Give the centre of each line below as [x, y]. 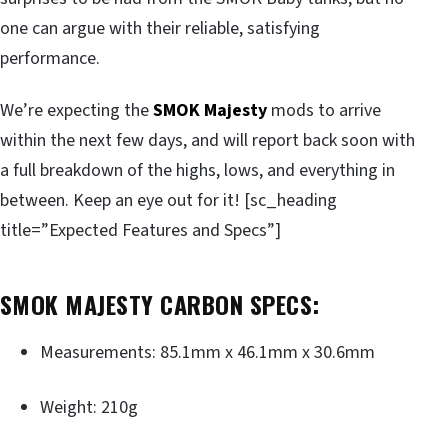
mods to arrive [324, 111]
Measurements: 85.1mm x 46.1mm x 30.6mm [207, 352]
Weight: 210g [89, 407]
